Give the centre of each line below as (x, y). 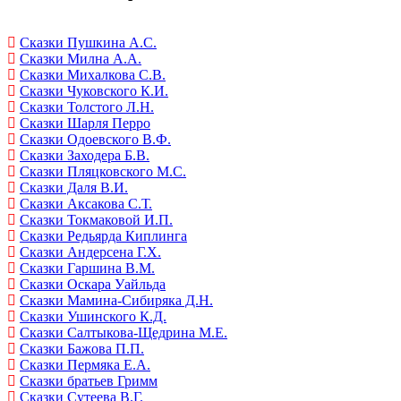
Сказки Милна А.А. (81, 59)
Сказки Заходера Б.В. (85, 156)
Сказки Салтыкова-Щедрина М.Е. (124, 333)
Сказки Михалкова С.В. (93, 75)
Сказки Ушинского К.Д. (93, 317)
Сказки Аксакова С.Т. (86, 204)
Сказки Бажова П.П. (82, 349)
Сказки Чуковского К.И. (94, 91)
